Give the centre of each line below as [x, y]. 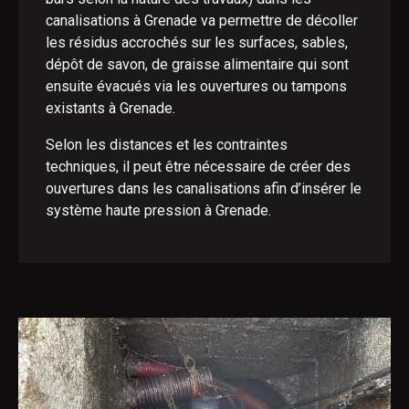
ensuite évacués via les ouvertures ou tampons [196, 86]
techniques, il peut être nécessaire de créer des [198, 167]
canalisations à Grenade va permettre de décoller [202, 21]
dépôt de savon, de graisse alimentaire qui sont [197, 64]
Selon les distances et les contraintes [167, 145]
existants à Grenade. [110, 108]
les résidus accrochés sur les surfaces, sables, [197, 42]
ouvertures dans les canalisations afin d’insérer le [204, 189]
